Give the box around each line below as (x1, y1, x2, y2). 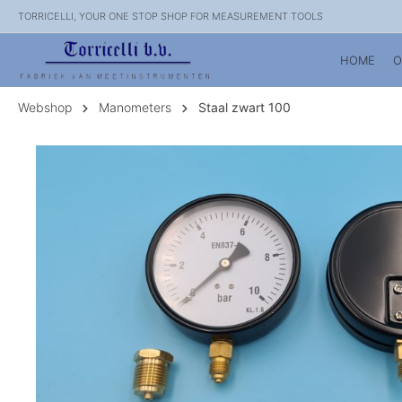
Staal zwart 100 (198, 100, 291, 115)
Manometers (99, 100, 171, 115)
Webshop (18, 100, 72, 115)
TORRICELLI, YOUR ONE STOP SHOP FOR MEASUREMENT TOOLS (18, 10, 323, 22)
